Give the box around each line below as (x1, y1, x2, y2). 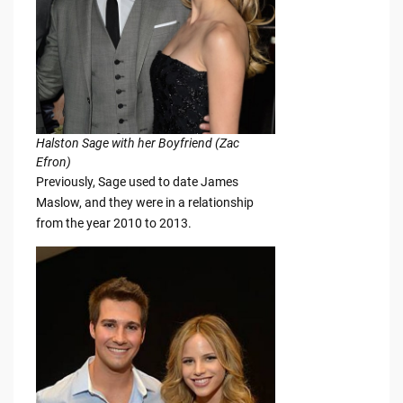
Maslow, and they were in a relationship (35, 195, 254, 210)
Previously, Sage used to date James (35, 175, 238, 190)
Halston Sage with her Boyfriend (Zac (35, 136, 239, 151)
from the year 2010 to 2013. (35, 216, 192, 231)
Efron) (35, 155, 71, 170)
